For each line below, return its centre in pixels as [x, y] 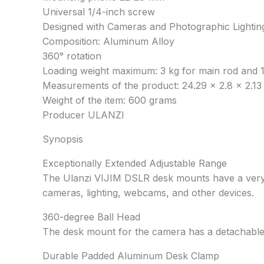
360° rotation [72, 56]
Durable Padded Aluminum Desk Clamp [131, 255]
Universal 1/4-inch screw [99, 11]
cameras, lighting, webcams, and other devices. [148, 192]
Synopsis [63, 139]
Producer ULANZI [83, 115]
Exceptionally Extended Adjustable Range [135, 163]
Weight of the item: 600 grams [110, 100]
